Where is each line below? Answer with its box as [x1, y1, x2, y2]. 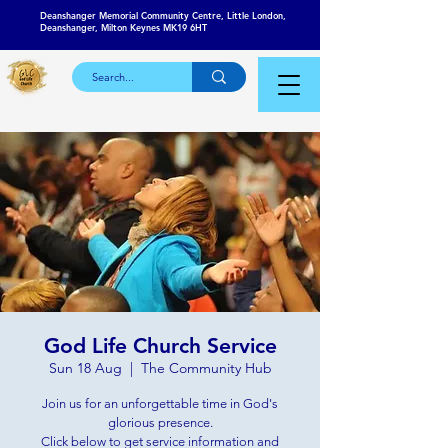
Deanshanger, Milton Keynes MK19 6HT [40, 21, 207, 33]
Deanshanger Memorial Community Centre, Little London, [40, 9, 286, 21]
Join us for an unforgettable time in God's [42, 396, 278, 411]
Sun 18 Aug [48, 359, 122, 377]
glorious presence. [107, 415, 213, 430]
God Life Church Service [43, 333, 277, 358]
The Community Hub [140, 359, 272, 377]
